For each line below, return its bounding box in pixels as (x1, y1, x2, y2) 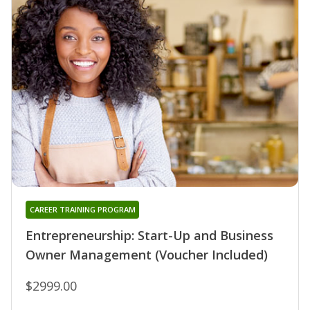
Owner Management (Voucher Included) (26, 246, 268, 263)
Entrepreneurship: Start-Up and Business (26, 226, 273, 244)
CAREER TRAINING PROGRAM (29, 203, 136, 215)
